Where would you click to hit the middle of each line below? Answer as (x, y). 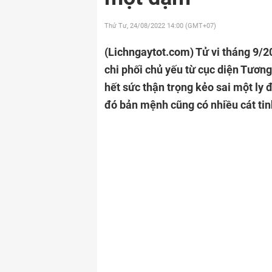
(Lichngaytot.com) (150, 52)
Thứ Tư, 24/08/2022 (136, 26)
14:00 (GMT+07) (192, 26)
